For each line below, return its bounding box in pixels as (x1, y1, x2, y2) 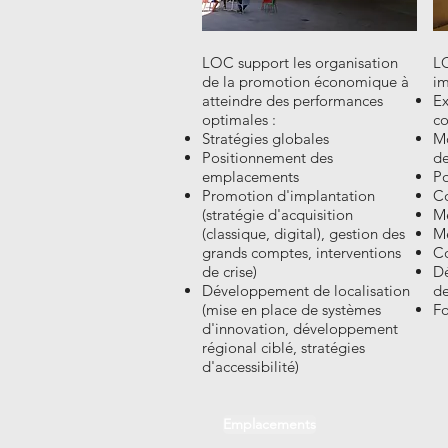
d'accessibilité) (202, 356, 299, 376)
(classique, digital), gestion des (202, 223, 405, 243)
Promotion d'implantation (202, 185, 375, 205)
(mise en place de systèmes (202, 299, 381, 319)
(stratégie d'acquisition (202, 204, 353, 224)
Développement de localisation (202, 280, 410, 300)
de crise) (202, 261, 257, 281)
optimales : (202, 109, 276, 129)
